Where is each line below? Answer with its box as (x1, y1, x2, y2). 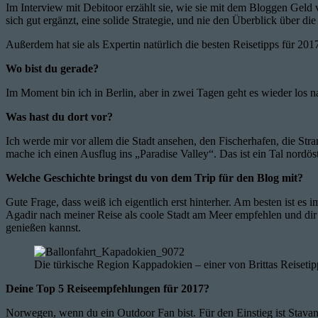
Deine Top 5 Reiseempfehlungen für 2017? (6, 282, 209, 295)
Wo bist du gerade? (6, 62, 99, 75)
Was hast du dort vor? (6, 110, 113, 123)
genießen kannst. (6, 221, 81, 234)
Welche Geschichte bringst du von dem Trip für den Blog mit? (6, 171, 303, 184)
